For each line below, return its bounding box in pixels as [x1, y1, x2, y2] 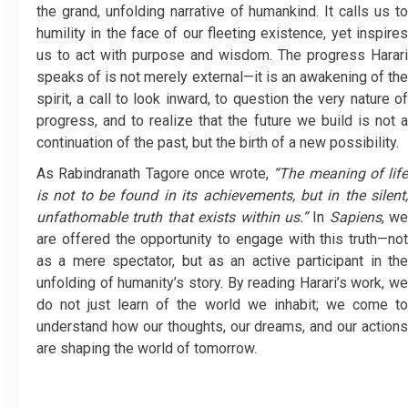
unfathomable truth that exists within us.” [36, 209, 308, 226]
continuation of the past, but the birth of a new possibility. [36, 134, 399, 151]
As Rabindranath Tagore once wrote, [36, 165, 274, 182]
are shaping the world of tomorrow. [36, 340, 257, 357]
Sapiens [329, 209, 382, 226]
